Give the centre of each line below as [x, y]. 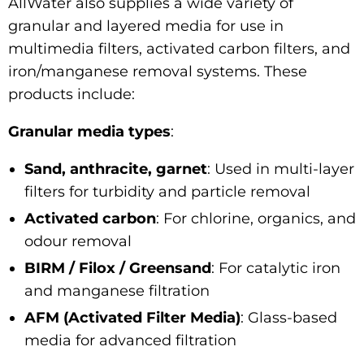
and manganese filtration [117, 290]
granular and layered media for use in [146, 26]
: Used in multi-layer [281, 169]
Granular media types [89, 131]
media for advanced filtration [130, 340]
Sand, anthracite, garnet [116, 169]
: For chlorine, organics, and [256, 218]
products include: [71, 94]
